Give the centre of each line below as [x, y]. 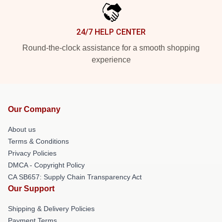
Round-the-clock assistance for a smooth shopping [111, 48]
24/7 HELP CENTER [111, 32]
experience [111, 60]
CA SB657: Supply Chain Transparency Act [75, 177]
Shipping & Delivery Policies [51, 209]
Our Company [34, 109]
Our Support [31, 189]
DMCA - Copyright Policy [46, 165]
